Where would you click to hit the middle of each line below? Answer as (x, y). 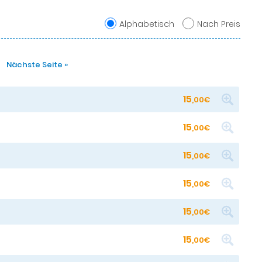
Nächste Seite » (37, 65)
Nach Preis (219, 24)
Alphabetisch (147, 24)
